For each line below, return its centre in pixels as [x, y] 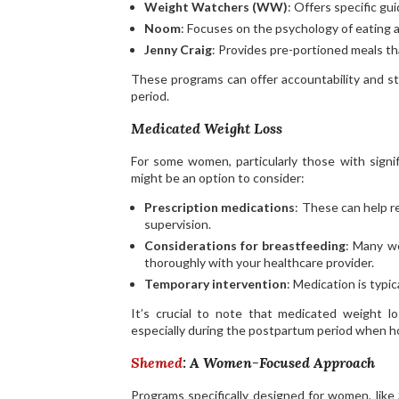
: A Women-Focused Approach [279, 363]
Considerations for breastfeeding [245, 246]
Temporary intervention [216, 284]
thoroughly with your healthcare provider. [259, 263]
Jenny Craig [178, 50]
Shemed [157, 363]
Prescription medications [220, 208]
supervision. [178, 224]
